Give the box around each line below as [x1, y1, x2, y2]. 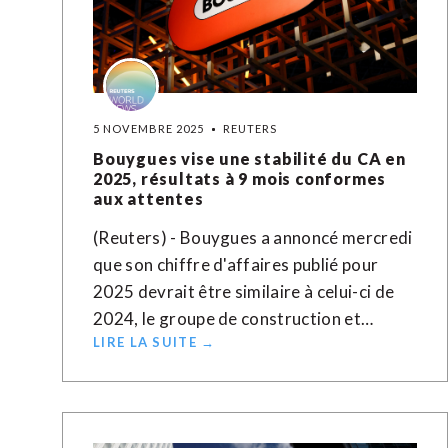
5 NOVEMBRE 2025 [93, 122, 205, 135]
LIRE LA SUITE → [93, 334, 216, 350]
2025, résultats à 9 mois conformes [93, 169, 387, 188]
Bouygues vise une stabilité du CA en [93, 149, 406, 168]
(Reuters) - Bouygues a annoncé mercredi [93, 227, 413, 248]
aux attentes [93, 189, 204, 208]
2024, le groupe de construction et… [93, 308, 374, 329]
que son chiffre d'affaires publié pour [93, 254, 379, 275]
